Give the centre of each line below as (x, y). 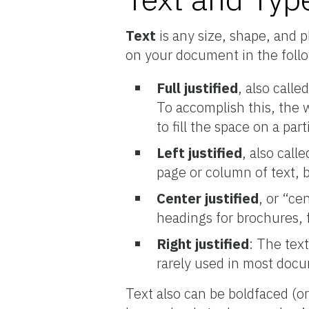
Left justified (200, 152)
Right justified (203, 243)
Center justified (208, 198)
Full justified (198, 88)
